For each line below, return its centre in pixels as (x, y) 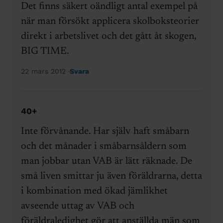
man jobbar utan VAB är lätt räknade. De (106, 162)
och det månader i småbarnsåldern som (104, 147)
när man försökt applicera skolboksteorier (110, 22)
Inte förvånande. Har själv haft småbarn (105, 132)
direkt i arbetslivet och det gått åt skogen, (108, 37)
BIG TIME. (45, 52)
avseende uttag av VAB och (77, 206)
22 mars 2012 (44, 71)
